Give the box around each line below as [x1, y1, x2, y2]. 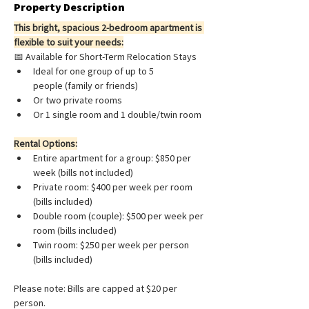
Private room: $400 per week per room [33, 180, 195, 193]
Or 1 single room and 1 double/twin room [33, 108, 201, 121]
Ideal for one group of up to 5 [33, 64, 156, 77]
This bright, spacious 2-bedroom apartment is [14, 21, 204, 34]
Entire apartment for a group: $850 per [33, 151, 193, 164]
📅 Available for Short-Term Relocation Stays [14, 50, 197, 63]
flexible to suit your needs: [14, 35, 123, 48]
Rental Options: [14, 137, 77, 150]
